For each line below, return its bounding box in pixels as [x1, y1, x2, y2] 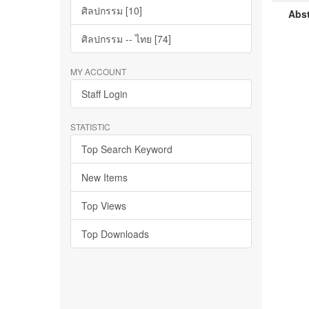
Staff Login [81, 87, 128, 101]
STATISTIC [70, 121, 110, 132]
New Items [81, 170, 128, 184]
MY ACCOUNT [70, 66, 126, 77]
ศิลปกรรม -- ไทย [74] [81, 32, 171, 46]
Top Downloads [81, 227, 149, 241]
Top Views [81, 199, 126, 212]
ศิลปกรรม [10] [81, 3, 142, 17]
